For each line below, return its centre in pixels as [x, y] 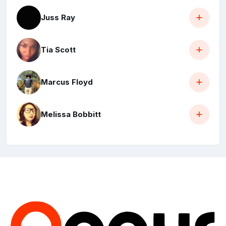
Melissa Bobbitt [71, 115]
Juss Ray [58, 18]
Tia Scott [58, 50]
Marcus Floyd [67, 82]
